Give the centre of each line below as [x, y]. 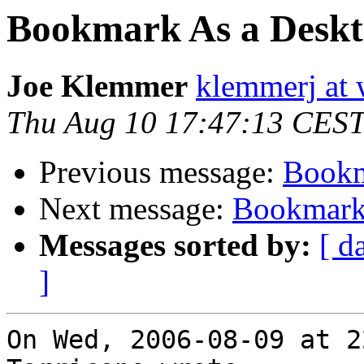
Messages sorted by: [175, 245]
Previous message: [161, 172]
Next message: [136, 209]
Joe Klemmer [97, 86]
